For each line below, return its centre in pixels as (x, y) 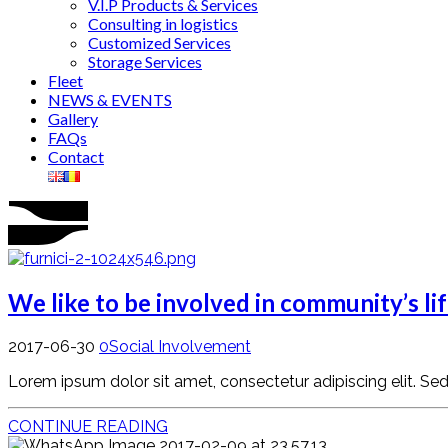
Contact (76, 156)
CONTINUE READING (88, 426)
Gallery (73, 118)
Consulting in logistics (163, 23)
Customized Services (159, 42)
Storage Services (145, 61)
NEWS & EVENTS (110, 99)
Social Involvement (180, 346)
